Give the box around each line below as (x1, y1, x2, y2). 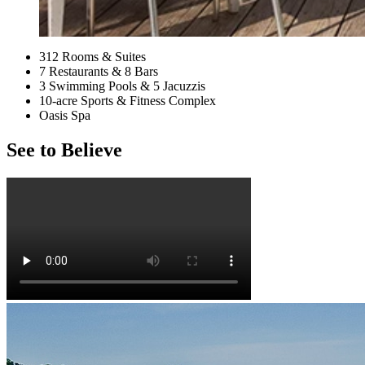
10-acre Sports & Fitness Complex (39, 94, 216, 108)
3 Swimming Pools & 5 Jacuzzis (39, 79, 205, 94)
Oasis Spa (39, 108, 90, 123)
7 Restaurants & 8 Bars (39, 64, 158, 79)
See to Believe (7, 139, 122, 161)
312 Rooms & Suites (39, 50, 146, 64)
